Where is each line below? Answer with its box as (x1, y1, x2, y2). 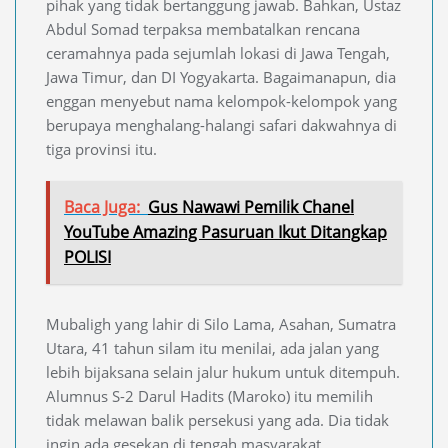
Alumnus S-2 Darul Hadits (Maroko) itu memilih (46, 386, 373, 407)
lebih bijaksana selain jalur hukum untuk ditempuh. (46, 362, 400, 383)
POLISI (64, 246, 111, 269)
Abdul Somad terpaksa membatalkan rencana (46, 19, 360, 40)
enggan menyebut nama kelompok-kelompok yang (46, 91, 397, 112)
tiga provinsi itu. (46, 139, 157, 160)
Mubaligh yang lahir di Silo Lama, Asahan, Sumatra (46, 314, 396, 335)
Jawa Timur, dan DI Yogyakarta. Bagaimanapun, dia (46, 67, 396, 88)
